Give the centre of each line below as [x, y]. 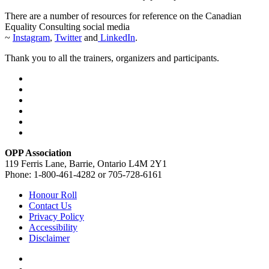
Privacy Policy [56, 216]
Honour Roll [53, 195]
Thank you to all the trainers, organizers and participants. [113, 58]
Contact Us [50, 205]
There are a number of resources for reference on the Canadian [123, 16]
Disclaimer [49, 238]
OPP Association [38, 153]
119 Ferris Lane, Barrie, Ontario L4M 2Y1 [86, 163]
